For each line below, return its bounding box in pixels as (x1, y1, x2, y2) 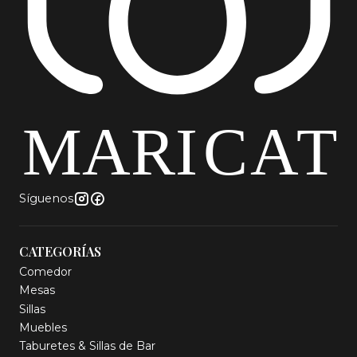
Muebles (19, 320, 67, 335)
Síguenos (19, 190, 73, 206)
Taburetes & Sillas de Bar (19, 339, 155, 354)
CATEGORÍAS (19, 242, 101, 260)
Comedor (19, 264, 72, 279)
